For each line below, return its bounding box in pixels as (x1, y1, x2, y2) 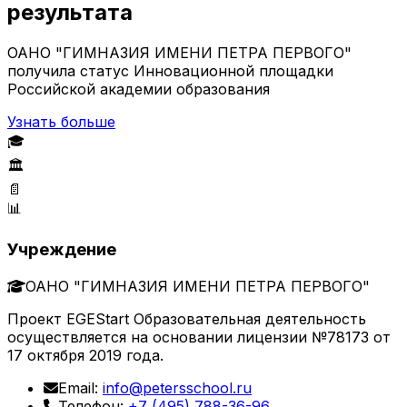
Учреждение (7, 239, 116, 261)
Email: (58, 378, 103, 397)
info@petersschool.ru (103, 378, 252, 397)
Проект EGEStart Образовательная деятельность (7, 309, 366, 328)
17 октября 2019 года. (7, 345, 164, 364)
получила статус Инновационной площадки (7, 61, 333, 80)
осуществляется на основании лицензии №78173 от (7, 327, 391, 346)
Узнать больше (7, 112, 115, 131)
